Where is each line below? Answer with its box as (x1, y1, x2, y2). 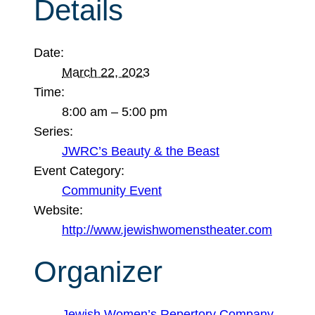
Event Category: (34, 163, 124, 178)
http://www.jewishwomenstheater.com (62, 222, 272, 237)
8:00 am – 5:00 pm (62, 104, 167, 119)
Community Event (62, 183, 162, 198)
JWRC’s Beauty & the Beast (62, 143, 219, 158)
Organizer (34, 255, 162, 289)
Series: (34, 124, 73, 139)
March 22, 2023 (62, 65, 150, 79)
